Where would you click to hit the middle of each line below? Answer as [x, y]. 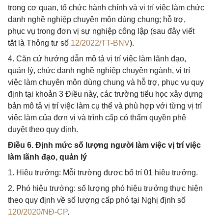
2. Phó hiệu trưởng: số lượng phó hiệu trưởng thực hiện [105, 188]
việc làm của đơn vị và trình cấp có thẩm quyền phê [97, 118]
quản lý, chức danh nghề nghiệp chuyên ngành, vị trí [99, 70]
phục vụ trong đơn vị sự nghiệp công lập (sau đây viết [101, 31]
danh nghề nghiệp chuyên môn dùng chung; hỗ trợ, [97, 19]
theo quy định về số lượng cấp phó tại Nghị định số [97, 200]
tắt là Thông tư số [39, 43]
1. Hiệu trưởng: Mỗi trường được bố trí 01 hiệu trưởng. [103, 173]
